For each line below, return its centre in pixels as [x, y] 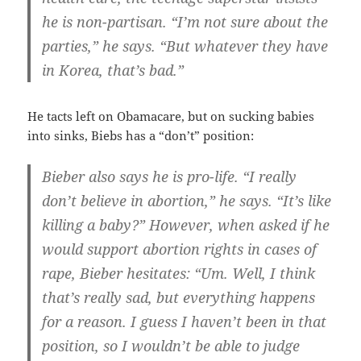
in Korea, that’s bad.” [113, 70]
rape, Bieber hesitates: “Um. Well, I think [179, 273]
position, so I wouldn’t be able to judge [171, 345]
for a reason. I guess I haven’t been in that [185, 321]
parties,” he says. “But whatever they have [185, 46]
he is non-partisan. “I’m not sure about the [185, 21]
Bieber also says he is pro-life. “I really [170, 176]
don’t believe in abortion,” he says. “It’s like [187, 200]
